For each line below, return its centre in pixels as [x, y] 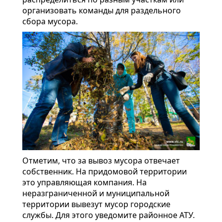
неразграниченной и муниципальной [96, 193]
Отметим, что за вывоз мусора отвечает [101, 160]
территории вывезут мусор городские [96, 204]
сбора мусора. [50, 22]
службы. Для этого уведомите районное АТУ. [109, 215]
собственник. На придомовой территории [105, 171]
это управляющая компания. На [84, 182]
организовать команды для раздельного [102, 11]
